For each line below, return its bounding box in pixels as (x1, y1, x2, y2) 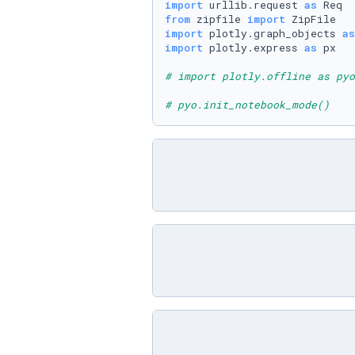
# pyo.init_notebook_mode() (165, 97, 330, 112)
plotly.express (203, 40, 304, 55)
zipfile (190, 12, 247, 26)
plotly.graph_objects (203, 26, 342, 40)
